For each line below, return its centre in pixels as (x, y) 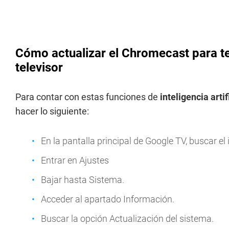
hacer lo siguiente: (52, 111)
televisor (39, 67)
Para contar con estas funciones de (88, 97)
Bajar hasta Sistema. (83, 180)
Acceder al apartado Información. (108, 199)
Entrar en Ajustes (75, 160)
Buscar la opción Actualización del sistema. (127, 219)
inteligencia (184, 97)
